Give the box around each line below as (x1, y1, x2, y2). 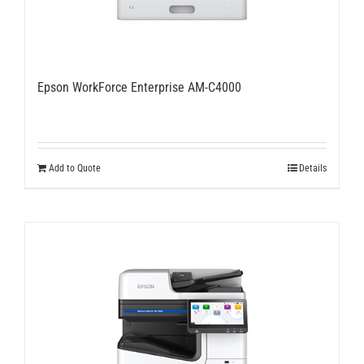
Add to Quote (49, 162, 101, 174)
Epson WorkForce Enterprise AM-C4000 (37, 80, 241, 95)
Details (299, 162, 327, 174)
